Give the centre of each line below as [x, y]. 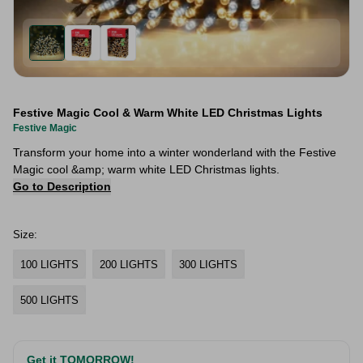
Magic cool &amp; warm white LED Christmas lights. [146, 169]
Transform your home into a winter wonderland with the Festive [175, 152]
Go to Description [62, 186]
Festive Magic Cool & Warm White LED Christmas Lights [168, 113]
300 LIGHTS [208, 264]
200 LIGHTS [129, 264]
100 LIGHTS [49, 264]
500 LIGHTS [49, 300]
